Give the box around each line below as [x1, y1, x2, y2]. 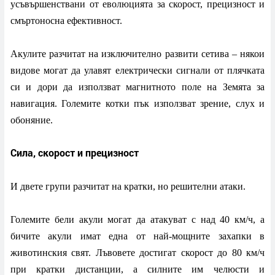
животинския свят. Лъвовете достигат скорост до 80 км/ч [10, 247, 265, 258]
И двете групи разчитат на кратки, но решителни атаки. [10, 181, 246, 192]
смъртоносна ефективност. [10, 15, 122, 26]
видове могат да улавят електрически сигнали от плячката [10, 65, 265, 76]
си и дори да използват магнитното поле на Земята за [10, 82, 265, 93]
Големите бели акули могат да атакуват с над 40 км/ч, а [10, 214, 265, 225]
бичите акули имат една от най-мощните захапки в [10, 231, 265, 242]
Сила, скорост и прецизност [10, 146, 139, 160]
